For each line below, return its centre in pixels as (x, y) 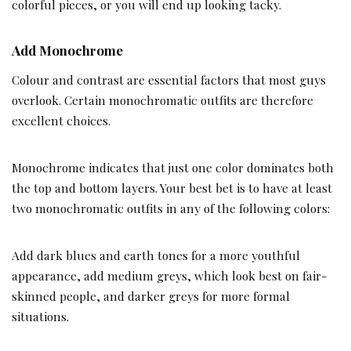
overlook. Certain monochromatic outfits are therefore (163, 100)
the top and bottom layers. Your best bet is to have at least (172, 187)
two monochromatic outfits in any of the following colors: (171, 208)
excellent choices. (61, 120)
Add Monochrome (67, 50)
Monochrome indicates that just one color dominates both (173, 167)
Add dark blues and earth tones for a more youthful (156, 255)
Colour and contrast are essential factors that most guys (169, 79)
